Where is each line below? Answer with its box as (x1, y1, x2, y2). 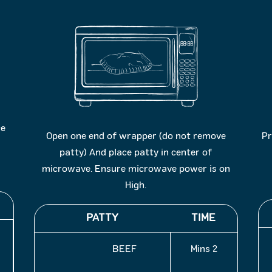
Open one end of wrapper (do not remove (46, 132, 226, 141)
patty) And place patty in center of (59, 148, 212, 158)
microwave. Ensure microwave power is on (41, 165, 230, 174)
